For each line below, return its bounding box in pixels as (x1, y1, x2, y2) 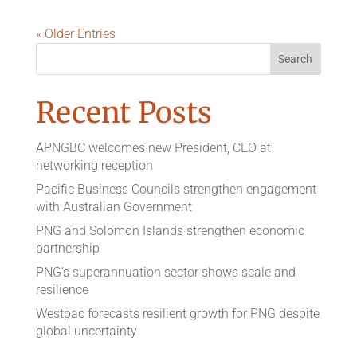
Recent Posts (35, 94, 212, 131)
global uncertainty (35, 323, 137, 339)
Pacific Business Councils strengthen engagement (35, 181, 316, 197)
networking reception (35, 157, 153, 173)
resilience (35, 281, 88, 297)
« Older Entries (35, 25, 116, 41)
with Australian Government (35, 198, 192, 214)
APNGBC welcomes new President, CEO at (35, 139, 271, 155)
